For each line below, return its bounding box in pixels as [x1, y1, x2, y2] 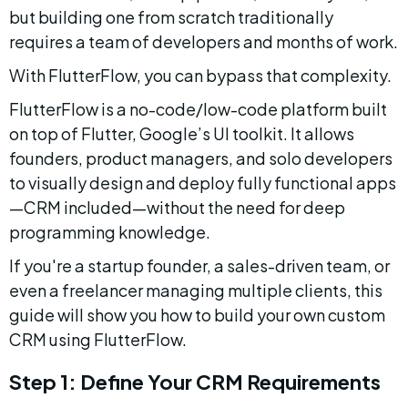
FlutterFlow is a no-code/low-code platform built [9, 98, 390, 119]
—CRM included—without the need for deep [9, 197, 348, 218]
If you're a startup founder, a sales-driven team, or [9, 255, 393, 276]
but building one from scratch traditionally [9, 6, 336, 27]
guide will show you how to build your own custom [9, 304, 388, 325]
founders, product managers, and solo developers [9, 148, 395, 168]
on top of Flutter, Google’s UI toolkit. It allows [9, 123, 357, 144]
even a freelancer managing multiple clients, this [9, 280, 385, 301]
